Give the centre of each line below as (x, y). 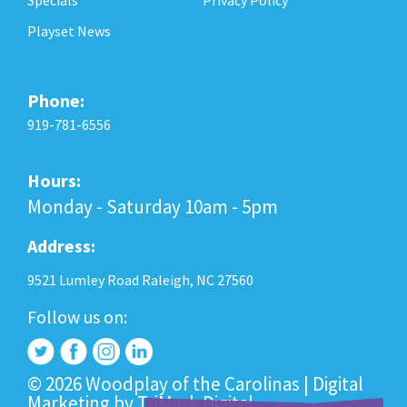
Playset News (69, 30)
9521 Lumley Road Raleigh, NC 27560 (140, 279)
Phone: (56, 100)
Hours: (54, 180)
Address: (61, 245)
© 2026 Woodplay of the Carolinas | (170, 383)
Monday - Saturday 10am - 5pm (153, 206)
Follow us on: (77, 316)
